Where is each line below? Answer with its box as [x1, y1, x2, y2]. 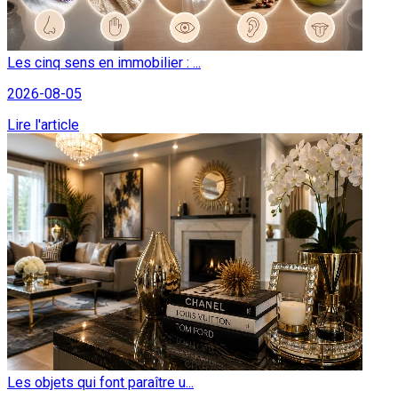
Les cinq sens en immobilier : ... [7, 54, 201, 72]
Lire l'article [7, 116, 79, 134]
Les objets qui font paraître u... [7, 374, 194, 392]
